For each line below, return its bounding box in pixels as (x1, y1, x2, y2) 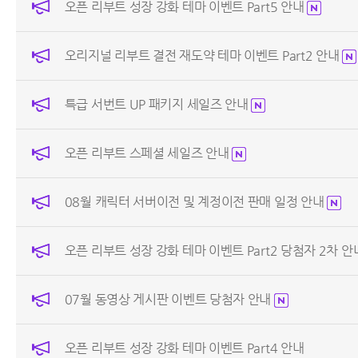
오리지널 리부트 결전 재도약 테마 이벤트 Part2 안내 (64, 48, 343, 64)
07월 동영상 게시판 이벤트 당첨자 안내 (64, 292, 274, 308)
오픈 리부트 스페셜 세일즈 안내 (64, 145, 233, 161)
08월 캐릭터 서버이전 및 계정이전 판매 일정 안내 (64, 194, 328, 210)
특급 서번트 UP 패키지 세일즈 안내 (64, 97, 252, 113)
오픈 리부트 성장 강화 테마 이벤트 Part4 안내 (64, 340, 304, 356)
